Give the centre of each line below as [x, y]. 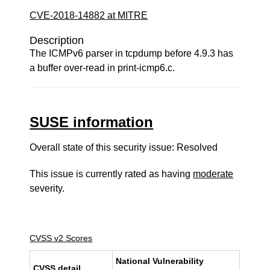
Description [57, 40]
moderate [213, 174]
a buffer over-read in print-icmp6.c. [102, 68]
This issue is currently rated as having [111, 174]
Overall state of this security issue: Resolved [124, 147]
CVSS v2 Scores [61, 238]
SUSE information [92, 122]
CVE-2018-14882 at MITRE [89, 15]
